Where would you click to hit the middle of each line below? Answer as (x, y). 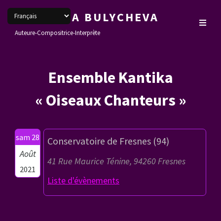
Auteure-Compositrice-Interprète (57, 33)
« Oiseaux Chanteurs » (110, 100)
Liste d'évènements (83, 180)
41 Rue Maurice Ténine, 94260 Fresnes (116, 161)
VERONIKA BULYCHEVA (87, 17)
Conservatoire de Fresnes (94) (108, 141)
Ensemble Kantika (110, 77)
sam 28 (28, 137)
